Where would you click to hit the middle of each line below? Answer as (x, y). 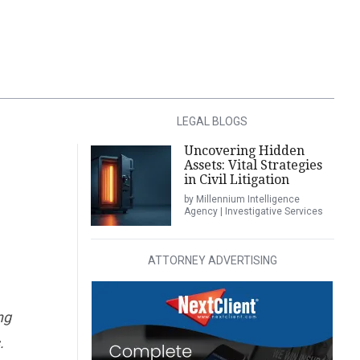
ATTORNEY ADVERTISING (212, 260)
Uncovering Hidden (244, 151)
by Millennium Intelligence (241, 199)
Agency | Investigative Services (253, 211)
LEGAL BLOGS (213, 121)
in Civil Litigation (236, 180)
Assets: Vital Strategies (253, 165)
